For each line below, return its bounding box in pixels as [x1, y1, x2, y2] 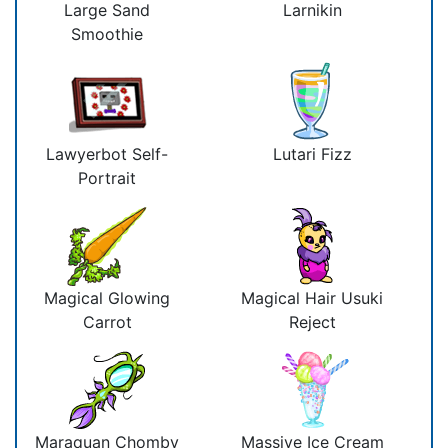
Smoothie [71, 23, 143, 44]
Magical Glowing [44, 287, 170, 308]
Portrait [78, 167, 136, 188]
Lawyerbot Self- [46, 143, 168, 164]
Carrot [82, 311, 132, 332]
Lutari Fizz [272, 143, 352, 164]
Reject [288, 311, 336, 332]
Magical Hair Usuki [241, 287, 383, 308]
